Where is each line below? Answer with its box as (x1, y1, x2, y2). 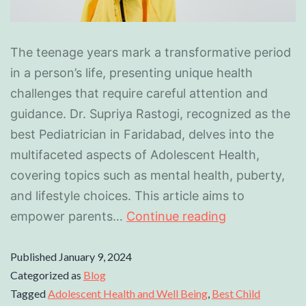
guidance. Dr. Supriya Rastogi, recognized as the (10, 106, 290, 121)
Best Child (212, 286, 260, 300)
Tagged (10, 286, 48, 300)
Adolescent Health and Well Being (48, 286, 208, 300)
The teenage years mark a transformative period (10, 44, 291, 59)
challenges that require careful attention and (10, 85, 268, 100)
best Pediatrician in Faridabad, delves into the (10, 126, 274, 141)
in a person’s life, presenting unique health (10, 65, 253, 80)
